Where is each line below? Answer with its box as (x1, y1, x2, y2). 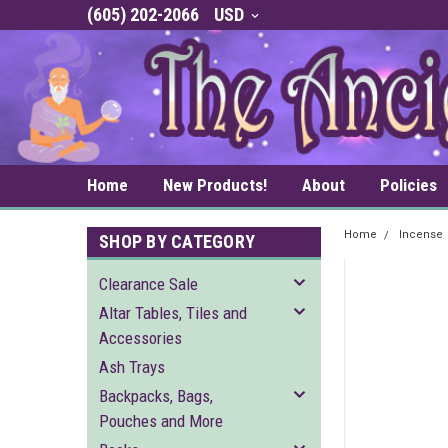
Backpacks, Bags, (99, 386, 213, 406)
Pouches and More (99, 411, 223, 431)
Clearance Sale (99, 274, 198, 294)
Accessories (99, 328, 182, 348)
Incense (399, 228, 444, 241)
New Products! (163, 175, 267, 195)
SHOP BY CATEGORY (99, 231, 255, 252)
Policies (380, 175, 437, 195)
